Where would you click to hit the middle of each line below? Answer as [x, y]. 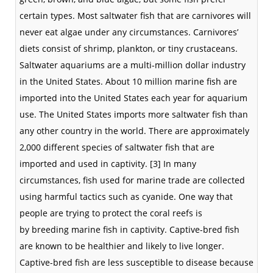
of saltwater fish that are [163, 147]
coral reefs [172, 213]
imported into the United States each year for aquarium [133, 98]
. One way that [203, 197]
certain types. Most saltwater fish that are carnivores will [135, 16]
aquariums [83, 65]
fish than [229, 114]
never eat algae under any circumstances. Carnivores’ [129, 32]
